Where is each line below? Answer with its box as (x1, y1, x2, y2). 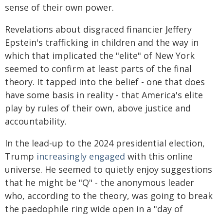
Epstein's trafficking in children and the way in (5, 36, 199, 48)
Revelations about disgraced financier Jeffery (5, 23, 192, 35)
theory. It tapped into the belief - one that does (5, 75, 205, 88)
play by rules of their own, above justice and (5, 102, 191, 114)
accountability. (5, 115, 67, 127)
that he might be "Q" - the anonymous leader (5, 176, 194, 188)
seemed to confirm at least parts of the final (5, 62, 192, 74)
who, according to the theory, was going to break (5, 189, 213, 201)
